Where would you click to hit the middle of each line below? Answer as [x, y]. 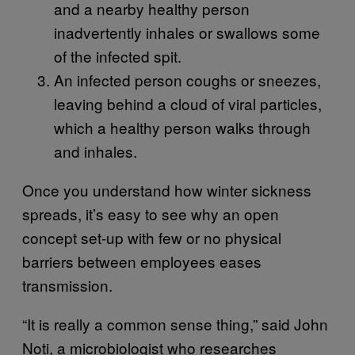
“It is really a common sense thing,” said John [175, 323]
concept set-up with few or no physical [152, 237]
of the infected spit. [118, 55]
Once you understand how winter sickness [167, 189]
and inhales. [95, 151]
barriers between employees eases [142, 261]
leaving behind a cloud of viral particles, [188, 103]
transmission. [67, 284]
